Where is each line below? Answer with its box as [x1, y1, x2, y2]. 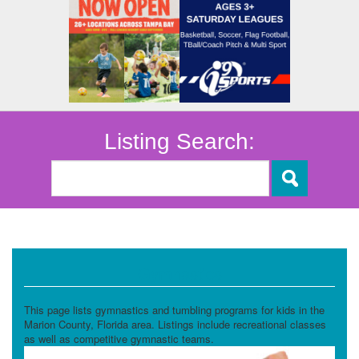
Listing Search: [104, 128, 255, 154]
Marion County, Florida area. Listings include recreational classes [24, 317, 326, 333]
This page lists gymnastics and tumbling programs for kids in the [24, 302, 325, 318]
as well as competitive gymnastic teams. [24, 331, 214, 347]
